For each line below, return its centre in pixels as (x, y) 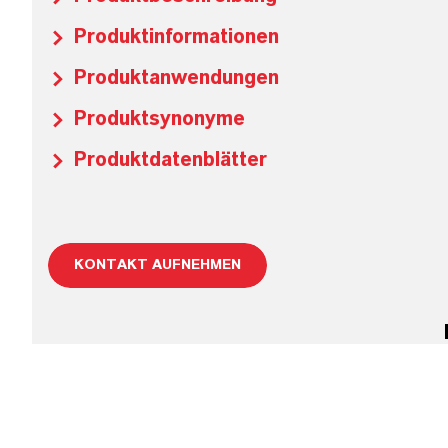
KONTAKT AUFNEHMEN (157, 265)
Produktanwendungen (176, 78)
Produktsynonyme (159, 119)
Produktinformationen (176, 37)
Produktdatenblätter (170, 160)
